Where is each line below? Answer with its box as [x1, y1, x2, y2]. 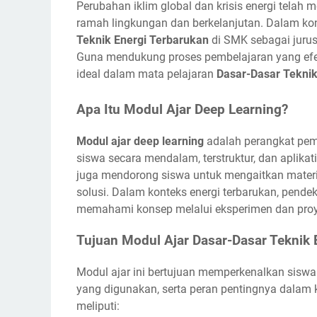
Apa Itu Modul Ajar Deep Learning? [76, 101, 288, 117]
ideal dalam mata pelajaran [76, 67, 217, 81]
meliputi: [76, 299, 120, 313]
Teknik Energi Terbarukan [76, 33, 209, 47]
